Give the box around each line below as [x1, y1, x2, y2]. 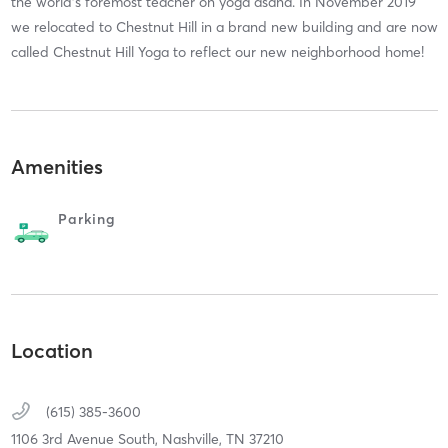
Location [10, 337, 93, 363]
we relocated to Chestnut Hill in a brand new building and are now [10, 17, 438, 36]
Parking [57, 210, 116, 229]
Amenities [10, 154, 103, 180]
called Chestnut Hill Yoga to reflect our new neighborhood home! [10, 42, 424, 61]
